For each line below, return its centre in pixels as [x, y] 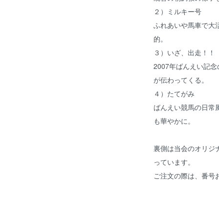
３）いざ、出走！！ [184, 53]
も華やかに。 [174, 121]
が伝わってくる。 [181, 80]
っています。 [174, 162]
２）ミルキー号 [177, 11]
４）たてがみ [174, 94]
